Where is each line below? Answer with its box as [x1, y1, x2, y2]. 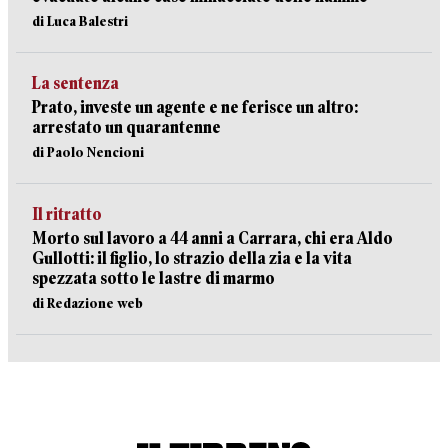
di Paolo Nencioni [32, 144, 144, 160]
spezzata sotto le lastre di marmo [32, 269, 275, 288]
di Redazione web [32, 295, 143, 311]
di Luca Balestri [32, 13, 128, 29]
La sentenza [32, 74, 119, 93]
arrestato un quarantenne [32, 118, 221, 137]
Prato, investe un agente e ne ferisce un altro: [32, 98, 358, 117]
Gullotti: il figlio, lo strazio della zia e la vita [32, 249, 352, 268]
